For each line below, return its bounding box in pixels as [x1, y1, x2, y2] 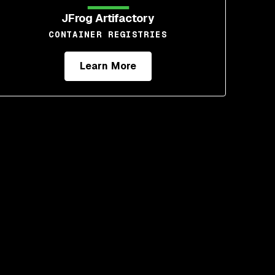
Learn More [80, 60, 136, 72]
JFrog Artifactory [61, 11, 155, 25]
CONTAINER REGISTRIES [48, 29, 168, 40]
